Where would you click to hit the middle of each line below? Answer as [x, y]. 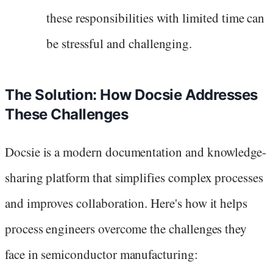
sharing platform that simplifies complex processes [134, 178]
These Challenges [67, 115]
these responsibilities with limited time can [156, 18]
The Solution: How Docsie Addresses [131, 95]
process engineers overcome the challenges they [126, 229]
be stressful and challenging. [119, 44]
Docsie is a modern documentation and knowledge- [136, 152]
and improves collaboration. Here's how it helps [126, 203]
